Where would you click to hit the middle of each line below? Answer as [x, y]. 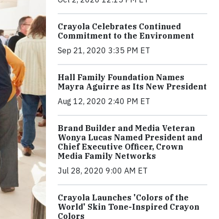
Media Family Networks [107, 156]
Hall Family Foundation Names [121, 77]
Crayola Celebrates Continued [119, 26]
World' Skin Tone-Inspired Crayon [129, 207]
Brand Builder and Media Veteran [126, 128]
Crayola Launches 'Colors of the [123, 197]
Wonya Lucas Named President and [130, 137]
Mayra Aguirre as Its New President [132, 86]
